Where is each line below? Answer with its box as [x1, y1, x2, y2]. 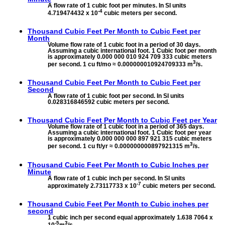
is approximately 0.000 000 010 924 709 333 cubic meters [48, 53, 212, 61]
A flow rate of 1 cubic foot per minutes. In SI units [48, 2, 186, 9]
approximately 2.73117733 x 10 [48, 182, 137, 189]
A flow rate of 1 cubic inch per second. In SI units [48, 174, 185, 182]
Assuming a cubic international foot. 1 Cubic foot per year [48, 129, 211, 137]
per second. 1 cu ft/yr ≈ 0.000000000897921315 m [48, 143, 190, 150]
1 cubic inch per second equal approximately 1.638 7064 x [48, 213, 213, 221]
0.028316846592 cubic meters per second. [48, 98, 169, 106]
